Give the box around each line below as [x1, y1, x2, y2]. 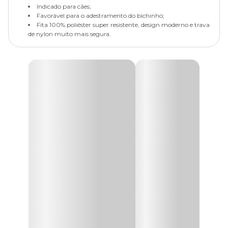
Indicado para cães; [37, 3, 91, 10]
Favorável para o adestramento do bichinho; [37, 12, 164, 19]
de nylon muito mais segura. [28, 30, 111, 38]
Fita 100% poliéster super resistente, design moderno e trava [37, 21, 210, 28]
